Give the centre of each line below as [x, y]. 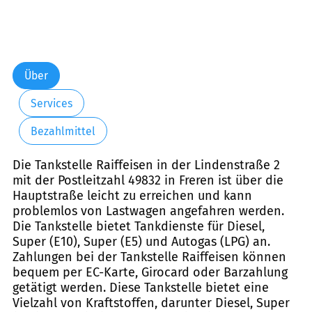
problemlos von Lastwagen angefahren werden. [148, 211]
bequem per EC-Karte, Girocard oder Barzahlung [150, 273]
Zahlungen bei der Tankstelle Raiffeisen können [149, 257]
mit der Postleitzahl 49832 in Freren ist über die [148, 181]
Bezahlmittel [63, 131]
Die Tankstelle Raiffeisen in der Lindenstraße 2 [146, 165]
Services [51, 103]
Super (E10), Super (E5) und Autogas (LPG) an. [141, 242]
